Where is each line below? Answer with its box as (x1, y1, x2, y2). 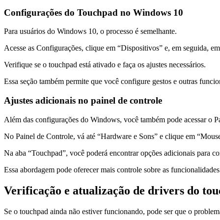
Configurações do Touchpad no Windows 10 (4, 7, 183, 18)
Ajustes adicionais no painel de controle (4, 95, 162, 106)
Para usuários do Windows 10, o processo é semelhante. (4, 27, 177, 36)
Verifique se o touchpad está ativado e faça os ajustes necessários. (4, 60, 206, 69)
